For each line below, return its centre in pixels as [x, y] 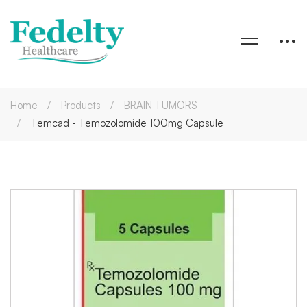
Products [81, 105]
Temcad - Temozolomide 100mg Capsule [127, 123]
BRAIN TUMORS [161, 105]
